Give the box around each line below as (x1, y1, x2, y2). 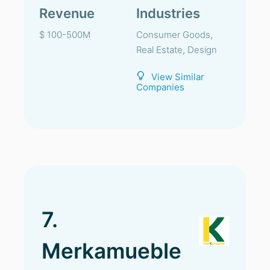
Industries (136, 5, 200, 21)
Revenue (39, 5, 95, 21)
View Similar (151, 71, 204, 83)
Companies (136, 81, 184, 93)
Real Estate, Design (136, 44, 217, 55)
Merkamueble (42, 238, 181, 263)
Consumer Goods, (136, 29, 213, 40)
